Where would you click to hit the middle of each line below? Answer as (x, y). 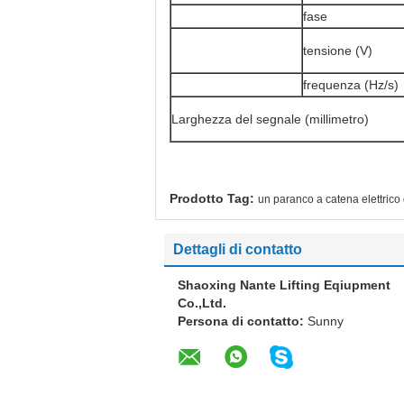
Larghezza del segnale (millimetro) (270, 119)
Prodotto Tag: (212, 198)
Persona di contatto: (243, 321)
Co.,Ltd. (202, 303)
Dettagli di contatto (238, 249)
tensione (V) (338, 50)
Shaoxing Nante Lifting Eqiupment (284, 285)
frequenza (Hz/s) (351, 85)
